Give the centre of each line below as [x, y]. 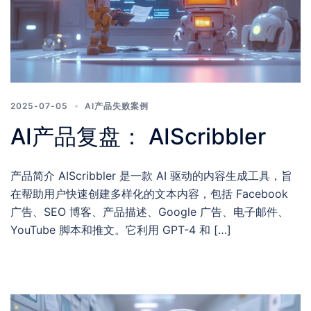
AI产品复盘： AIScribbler [138, 136]
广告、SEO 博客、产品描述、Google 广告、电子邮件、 [150, 211]
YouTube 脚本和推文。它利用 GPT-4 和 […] [121, 229]
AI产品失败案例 [117, 106]
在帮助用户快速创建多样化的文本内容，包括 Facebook [149, 193]
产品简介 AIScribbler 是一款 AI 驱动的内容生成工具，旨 [151, 175]
